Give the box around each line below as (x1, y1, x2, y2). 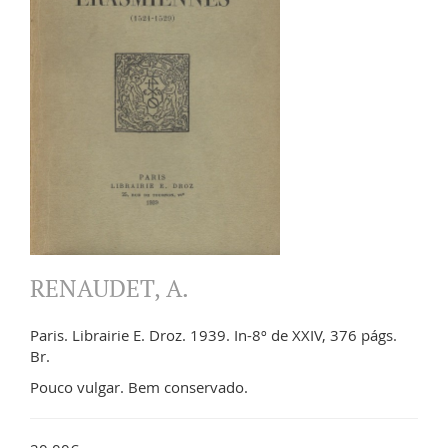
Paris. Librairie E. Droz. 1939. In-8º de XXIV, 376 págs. (30, 324, 397, 345)
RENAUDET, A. (30, 271, 189, 304)
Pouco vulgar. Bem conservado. (30, 376, 248, 397)
